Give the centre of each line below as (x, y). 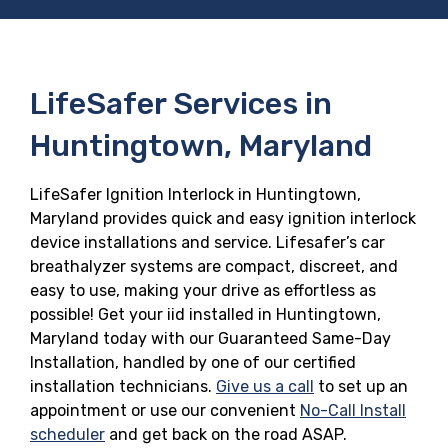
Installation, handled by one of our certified (193, 362)
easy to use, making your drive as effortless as (203, 290)
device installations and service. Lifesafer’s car (207, 242)
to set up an (361, 386)
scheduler (67, 434)
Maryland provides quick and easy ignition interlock (223, 218)
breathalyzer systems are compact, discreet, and (214, 266)
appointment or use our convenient (165, 410)
